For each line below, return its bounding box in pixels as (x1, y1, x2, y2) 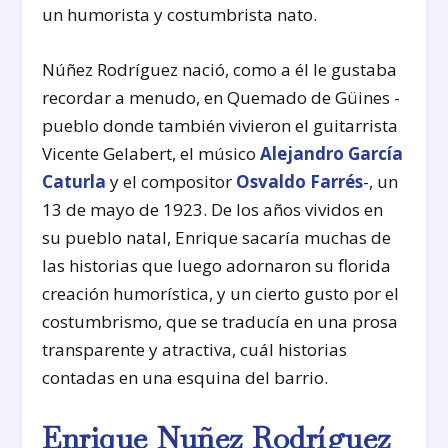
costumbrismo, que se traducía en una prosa (42, 309, 399, 333)
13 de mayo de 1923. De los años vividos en (42, 197, 384, 221)
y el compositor (106, 169, 237, 193)
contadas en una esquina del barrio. (42, 365, 329, 389)
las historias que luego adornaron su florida (42, 253, 392, 277)
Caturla (42, 169, 107, 193)
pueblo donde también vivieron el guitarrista (42, 113, 399, 137)
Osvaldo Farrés (236, 169, 364, 193)
